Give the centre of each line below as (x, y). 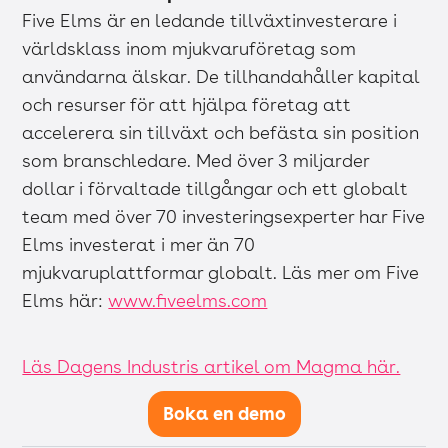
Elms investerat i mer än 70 (139, 244)
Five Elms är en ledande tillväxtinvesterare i (210, 20)
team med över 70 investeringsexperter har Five (224, 216)
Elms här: (65, 300)
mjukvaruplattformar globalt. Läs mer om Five (221, 272)
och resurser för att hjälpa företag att (187, 104)
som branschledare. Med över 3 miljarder (196, 160)
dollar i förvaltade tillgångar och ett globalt (215, 188)
